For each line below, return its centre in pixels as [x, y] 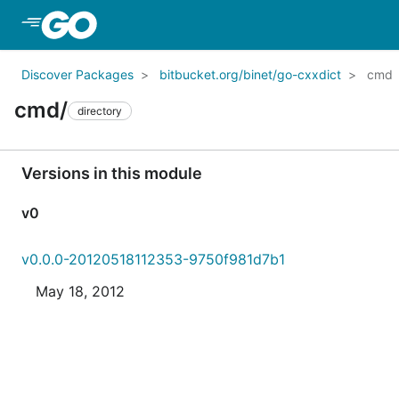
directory [100, 110]
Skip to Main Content [172, 24]
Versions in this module [112, 173]
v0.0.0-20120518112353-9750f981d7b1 [153, 259]
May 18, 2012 [80, 291]
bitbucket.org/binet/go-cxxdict [250, 74]
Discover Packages [77, 74]
